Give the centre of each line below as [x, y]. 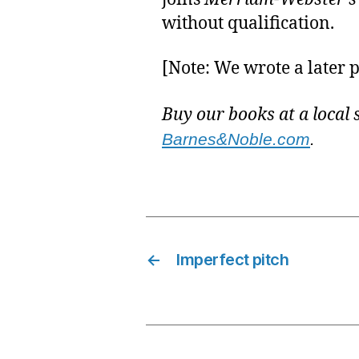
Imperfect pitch [233, 259]
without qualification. [248, 24]
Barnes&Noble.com [236, 139]
